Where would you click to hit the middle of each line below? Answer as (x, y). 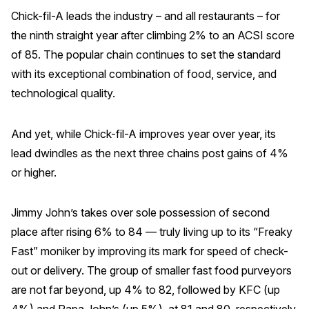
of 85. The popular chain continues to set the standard (146, 55)
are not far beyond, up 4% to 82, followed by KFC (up (146, 290)
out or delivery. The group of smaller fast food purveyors (151, 271)
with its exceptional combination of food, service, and (144, 74)
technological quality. (63, 93)
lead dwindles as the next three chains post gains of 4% (150, 153)
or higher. (34, 172)
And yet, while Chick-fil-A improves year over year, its (143, 133)
